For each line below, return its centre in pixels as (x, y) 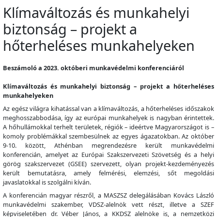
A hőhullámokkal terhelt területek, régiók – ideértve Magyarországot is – (108, 127)
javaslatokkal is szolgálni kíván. (47, 182)
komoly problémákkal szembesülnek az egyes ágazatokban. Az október (108, 136)
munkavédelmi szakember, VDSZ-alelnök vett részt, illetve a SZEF (108, 205)
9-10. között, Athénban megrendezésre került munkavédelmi (108, 146)
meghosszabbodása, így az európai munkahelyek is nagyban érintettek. (108, 118)
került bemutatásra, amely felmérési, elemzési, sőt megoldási (108, 173)
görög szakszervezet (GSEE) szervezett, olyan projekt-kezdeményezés (108, 164)
